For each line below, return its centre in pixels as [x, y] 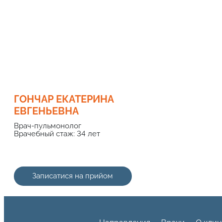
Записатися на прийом [73, 176]
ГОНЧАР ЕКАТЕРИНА [64, 99]
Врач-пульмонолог [48, 126]
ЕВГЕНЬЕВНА [46, 111]
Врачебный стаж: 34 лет [57, 134]
